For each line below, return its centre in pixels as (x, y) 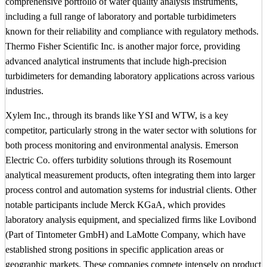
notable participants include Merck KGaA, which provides (115, 205)
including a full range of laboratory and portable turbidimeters (121, 17)
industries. (24, 91)
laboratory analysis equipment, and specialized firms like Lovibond (131, 220)
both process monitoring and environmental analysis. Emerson (122, 145)
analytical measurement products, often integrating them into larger (130, 175)
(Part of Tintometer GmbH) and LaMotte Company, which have (125, 235)
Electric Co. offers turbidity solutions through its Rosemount (118, 160)
